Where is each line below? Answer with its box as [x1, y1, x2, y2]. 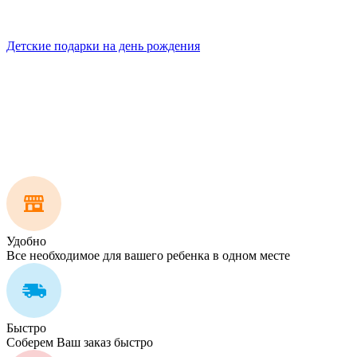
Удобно [6, 234, 46, 249]
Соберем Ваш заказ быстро [6, 335, 153, 350]
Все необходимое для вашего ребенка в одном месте [6, 249, 290, 263]
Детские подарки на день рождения [6, 39, 200, 53]
